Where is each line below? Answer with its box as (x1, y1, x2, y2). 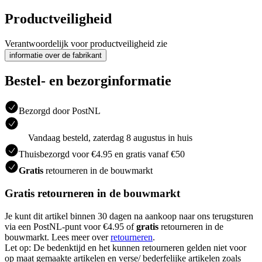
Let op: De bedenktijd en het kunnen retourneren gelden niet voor (5, 242, 246, 253)
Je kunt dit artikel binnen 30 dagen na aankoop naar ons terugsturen (5, 211, 253, 221)
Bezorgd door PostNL (19, 106, 101, 116)
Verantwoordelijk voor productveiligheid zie (5, 38, 167, 49)
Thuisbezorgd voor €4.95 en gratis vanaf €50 (19, 149, 185, 160)
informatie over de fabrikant (9, 50, 102, 60)
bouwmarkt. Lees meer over (5, 232, 111, 242)
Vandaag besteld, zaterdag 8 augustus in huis (28, 133, 192, 143)
